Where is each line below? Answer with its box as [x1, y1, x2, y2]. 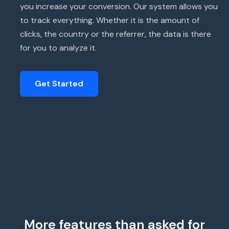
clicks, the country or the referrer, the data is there [20, 28, 211, 39]
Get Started [35, 78, 83, 89]
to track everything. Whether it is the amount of [20, 14, 199, 26]
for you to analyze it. [20, 42, 97, 53]
